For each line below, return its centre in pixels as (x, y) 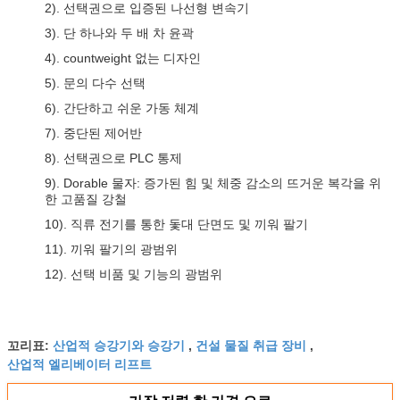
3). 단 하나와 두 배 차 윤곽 (119, 33)
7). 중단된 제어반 (93, 133)
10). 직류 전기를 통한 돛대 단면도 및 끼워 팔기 (176, 224)
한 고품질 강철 (86, 199)
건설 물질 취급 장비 (251, 345)
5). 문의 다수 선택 (95, 83)
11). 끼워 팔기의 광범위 (111, 249)
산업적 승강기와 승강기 (119, 345)
